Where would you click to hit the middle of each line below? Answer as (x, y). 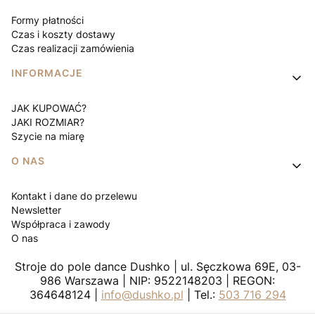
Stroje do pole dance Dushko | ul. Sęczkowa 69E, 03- (157, 266)
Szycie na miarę (48, 136)
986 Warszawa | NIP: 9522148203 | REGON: (157, 280)
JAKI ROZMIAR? (48, 122)
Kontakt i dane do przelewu (74, 195)
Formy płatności (47, 20)
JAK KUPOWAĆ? (49, 108)
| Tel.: (201, 294)
